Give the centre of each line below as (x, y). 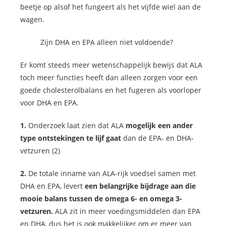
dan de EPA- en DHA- (157, 138)
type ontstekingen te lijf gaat (71, 138)
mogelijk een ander (159, 126)
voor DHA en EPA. (49, 103)
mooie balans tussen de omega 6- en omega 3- (101, 199)
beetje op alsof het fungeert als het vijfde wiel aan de (110, 7)
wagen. (32, 20)
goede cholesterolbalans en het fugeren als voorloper (111, 90)
